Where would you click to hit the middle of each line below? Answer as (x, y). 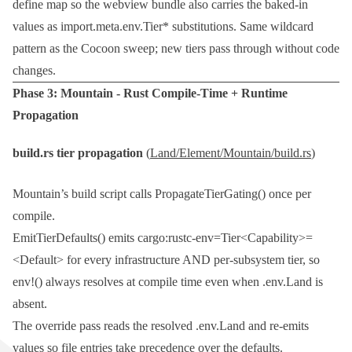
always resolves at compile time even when (152, 282)
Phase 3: (37, 93)
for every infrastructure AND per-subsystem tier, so (192, 260)
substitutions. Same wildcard (241, 27)
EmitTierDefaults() (59, 238)
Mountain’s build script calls (84, 194)
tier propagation (98, 153)
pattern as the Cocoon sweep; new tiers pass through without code (176, 49)
